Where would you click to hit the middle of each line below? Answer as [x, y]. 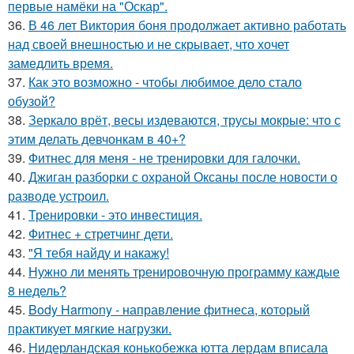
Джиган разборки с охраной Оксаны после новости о [183, 176]
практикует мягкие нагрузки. [90, 328]
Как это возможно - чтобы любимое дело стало [165, 81]
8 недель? [37, 290]
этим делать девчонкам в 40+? [97, 138]
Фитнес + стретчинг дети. [101, 233]
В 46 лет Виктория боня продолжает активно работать [187, 24]
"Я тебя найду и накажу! [99, 252]
